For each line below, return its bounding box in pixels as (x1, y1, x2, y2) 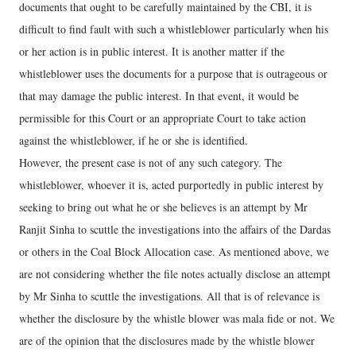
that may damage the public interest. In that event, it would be (19, 88, 299, 103)
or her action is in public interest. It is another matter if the (19, 44, 284, 59)
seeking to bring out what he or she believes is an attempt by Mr (19, 199, 308, 215)
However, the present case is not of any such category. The (19, 155, 282, 170)
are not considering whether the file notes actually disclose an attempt (19, 266, 331, 281)
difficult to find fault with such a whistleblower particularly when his (19, 21, 328, 37)
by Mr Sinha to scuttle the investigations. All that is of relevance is (19, 288, 319, 304)
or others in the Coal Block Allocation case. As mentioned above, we (19, 244, 329, 259)
